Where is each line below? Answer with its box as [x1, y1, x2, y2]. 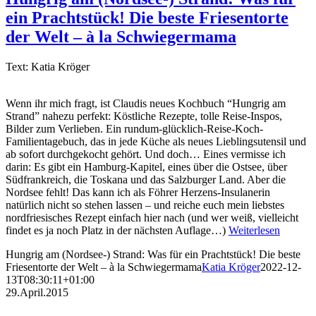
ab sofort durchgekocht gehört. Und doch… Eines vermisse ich [6, 147, 286, 160]
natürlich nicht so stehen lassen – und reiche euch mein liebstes [6, 198, 284, 211]
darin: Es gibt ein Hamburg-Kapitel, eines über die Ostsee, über [6, 160, 287, 173]
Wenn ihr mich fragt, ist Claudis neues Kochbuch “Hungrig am [6, 97, 286, 109]
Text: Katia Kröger [6, 60, 90, 73]
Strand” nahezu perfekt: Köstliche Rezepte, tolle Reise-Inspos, [6, 109, 282, 122]
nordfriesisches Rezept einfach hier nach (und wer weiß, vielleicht [6, 211, 298, 224]
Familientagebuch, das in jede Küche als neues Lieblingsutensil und [6, 135, 306, 147]
